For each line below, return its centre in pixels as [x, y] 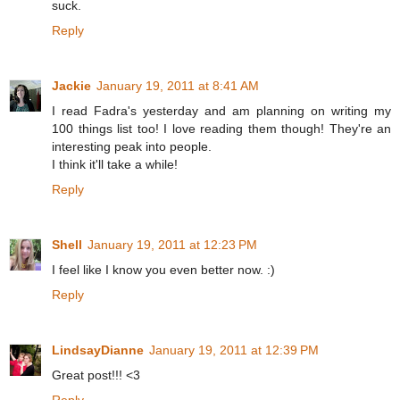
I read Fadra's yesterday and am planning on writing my [221, 111]
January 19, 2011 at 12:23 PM [172, 245]
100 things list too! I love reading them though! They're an [221, 129]
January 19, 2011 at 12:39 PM [234, 350]
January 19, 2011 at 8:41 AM [178, 86]
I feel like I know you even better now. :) [163, 270]
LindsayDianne [98, 350]
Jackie [71, 86]
